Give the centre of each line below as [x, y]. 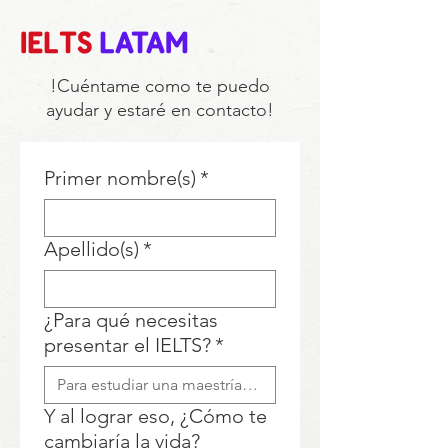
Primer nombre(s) [120, 178]
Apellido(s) [91, 249]
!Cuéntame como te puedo [160, 86]
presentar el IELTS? [127, 345]
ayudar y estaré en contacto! [160, 110]
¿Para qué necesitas [131, 320]
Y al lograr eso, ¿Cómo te [155, 416]
